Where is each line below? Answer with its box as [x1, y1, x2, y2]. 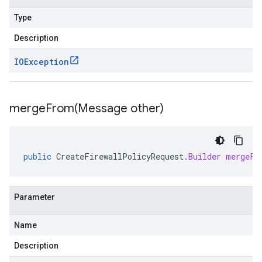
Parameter [14, 192, 55, 202]
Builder [188, 151, 221, 162]
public [23, 151, 51, 162]
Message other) [78, 101, 164, 116]
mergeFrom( [9, 101, 78, 116]
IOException [14, 56, 69, 67]
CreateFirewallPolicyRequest [56, 151, 184, 162]
